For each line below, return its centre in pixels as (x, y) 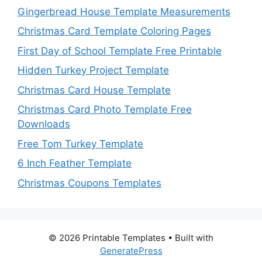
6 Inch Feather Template (75, 163)
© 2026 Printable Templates (107, 237)
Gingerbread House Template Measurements (124, 11)
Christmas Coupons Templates (89, 183)
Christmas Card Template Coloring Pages (114, 31)
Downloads (44, 124)
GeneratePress (131, 250)
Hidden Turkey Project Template (93, 70)
